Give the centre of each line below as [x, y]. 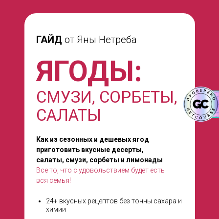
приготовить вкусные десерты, [90, 150]
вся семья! [54, 180]
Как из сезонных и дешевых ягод [93, 139]
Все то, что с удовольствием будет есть [100, 170]
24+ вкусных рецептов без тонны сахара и [114, 201]
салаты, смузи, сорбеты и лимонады [99, 160]
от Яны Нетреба [99, 40]
